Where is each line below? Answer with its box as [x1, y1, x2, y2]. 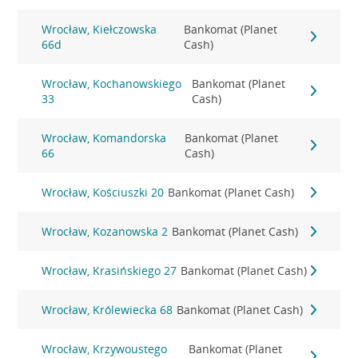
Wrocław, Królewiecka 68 [42, 302, 173, 317]
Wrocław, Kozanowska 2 [42, 224, 169, 239]
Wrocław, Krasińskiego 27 [42, 263, 177, 278]
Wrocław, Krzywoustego [42, 341, 168, 356]
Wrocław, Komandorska [42, 130, 167, 145]
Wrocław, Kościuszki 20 [42, 185, 165, 200]
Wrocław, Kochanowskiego [42, 76, 182, 91]
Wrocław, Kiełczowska [42, 22, 157, 37]
